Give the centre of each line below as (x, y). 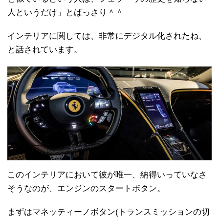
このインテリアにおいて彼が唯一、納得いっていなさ (107, 175)
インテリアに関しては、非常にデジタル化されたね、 (107, 36)
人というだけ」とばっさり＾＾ (66, 12)
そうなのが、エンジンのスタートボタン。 (86, 188)
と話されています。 (45, 50)
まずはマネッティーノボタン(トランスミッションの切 (109, 212)
